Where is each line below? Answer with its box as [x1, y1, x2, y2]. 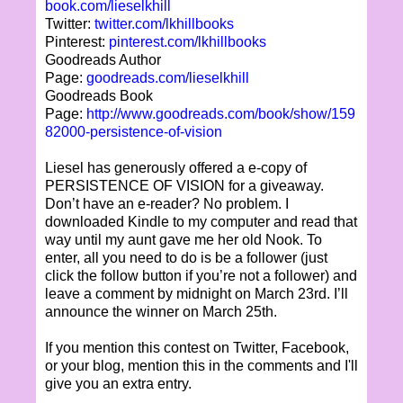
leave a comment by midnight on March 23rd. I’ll [45, 285, 348, 301]
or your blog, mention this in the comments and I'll [45, 357, 358, 373]
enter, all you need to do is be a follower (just [45, 249, 327, 265]
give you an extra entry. [45, 375, 192, 391]
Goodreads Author [45, 51, 161, 67]
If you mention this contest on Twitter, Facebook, [45, 339, 349, 355]
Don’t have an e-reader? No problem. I [45, 195, 289, 211]
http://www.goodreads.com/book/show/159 [86, 105, 355, 121]
